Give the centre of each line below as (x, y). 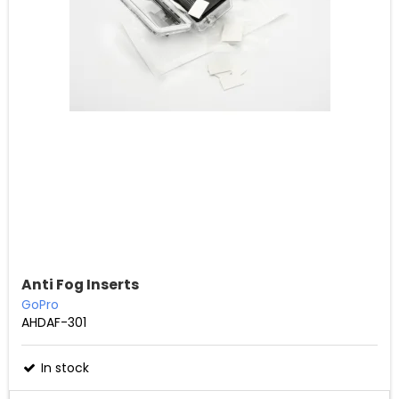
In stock (63, 367)
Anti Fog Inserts (80, 284)
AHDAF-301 (54, 322)
